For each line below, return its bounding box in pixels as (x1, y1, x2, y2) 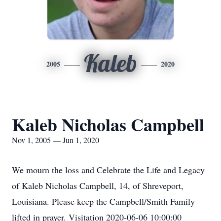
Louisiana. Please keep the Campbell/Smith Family (12, 195, 195, 207)
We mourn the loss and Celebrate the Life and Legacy (12, 164, 205, 176)
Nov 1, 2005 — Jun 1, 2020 (12, 135, 99, 145)
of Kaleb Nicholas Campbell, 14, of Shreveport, (12, 180, 184, 191)
